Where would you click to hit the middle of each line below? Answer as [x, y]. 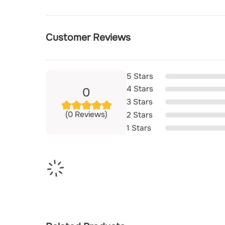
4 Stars [140, 89]
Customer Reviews [88, 37]
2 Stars [140, 115]
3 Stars [140, 102]
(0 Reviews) [86, 114]
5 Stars [140, 76]
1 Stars [139, 128]
